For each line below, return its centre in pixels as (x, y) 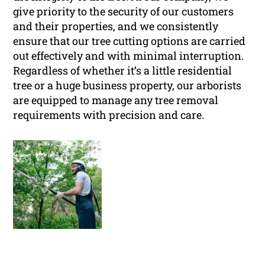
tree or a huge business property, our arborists (127, 85)
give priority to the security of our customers (124, 12)
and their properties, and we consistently (116, 26)
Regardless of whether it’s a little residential (123, 71)
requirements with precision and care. (109, 115)
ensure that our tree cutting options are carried (130, 41)
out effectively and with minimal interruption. (129, 56)
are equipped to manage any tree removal (116, 100)
